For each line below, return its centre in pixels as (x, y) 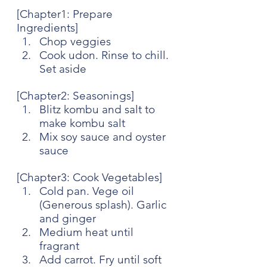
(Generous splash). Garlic (104, 204)
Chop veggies (75, 41)
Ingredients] (47, 27)
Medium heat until (88, 232)
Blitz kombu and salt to (99, 109)
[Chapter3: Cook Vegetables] (89, 177)
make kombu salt (82, 123)
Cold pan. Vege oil (88, 191)
